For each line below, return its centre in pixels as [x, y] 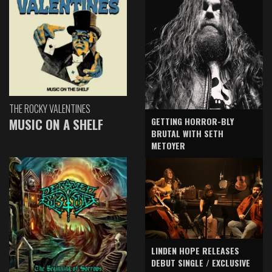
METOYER [168, 145]
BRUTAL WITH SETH [187, 133]
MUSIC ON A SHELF [56, 124]
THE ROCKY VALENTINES [50, 109]
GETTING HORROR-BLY [192, 121]
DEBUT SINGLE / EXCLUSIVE [201, 262]
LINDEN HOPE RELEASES [195, 250]
